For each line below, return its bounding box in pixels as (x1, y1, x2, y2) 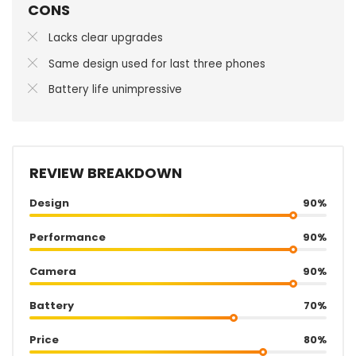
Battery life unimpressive (48, 82, 182, 98)
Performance (29, 230, 106, 246)
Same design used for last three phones (48, 56, 265, 72)
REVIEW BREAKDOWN (29, 163, 182, 184)
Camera (29, 264, 76, 280)
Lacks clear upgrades (48, 30, 163, 46)
